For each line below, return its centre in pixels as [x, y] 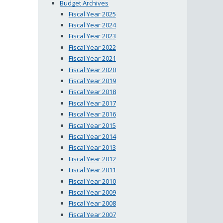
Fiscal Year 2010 [92, 181]
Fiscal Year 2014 [92, 136]
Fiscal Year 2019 [92, 81]
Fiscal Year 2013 [92, 148]
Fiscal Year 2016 [92, 114]
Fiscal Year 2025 [92, 14]
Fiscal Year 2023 [92, 36]
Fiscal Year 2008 [92, 203]
